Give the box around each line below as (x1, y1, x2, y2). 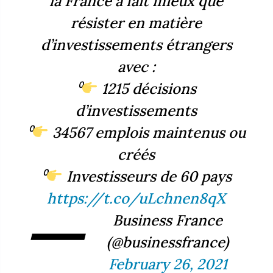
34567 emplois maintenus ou (49, 122, 246, 142)
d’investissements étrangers (40, 35, 232, 54)
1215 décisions (98, 79, 197, 98)
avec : (117, 57, 155, 76)
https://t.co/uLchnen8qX (47, 188, 226, 208)
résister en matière (71, 13, 202, 32)
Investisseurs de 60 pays (63, 166, 232, 186)
